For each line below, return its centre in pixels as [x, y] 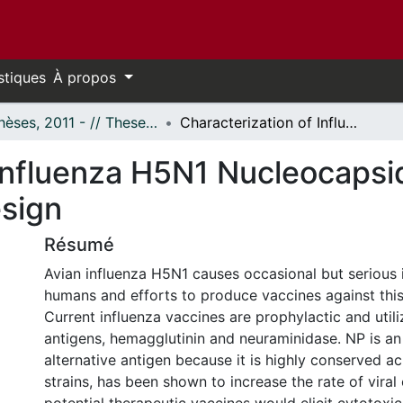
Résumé [79, 245]
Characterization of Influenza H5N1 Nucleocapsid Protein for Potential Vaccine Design [351, 122]
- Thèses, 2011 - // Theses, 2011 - [152, 122]
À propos [87, 77]
